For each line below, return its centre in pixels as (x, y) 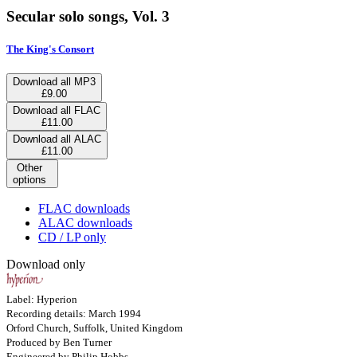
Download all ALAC (57, 139)
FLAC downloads (84, 208)
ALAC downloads (85, 222)
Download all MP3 (54, 81)
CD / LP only (72, 237)
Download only (46, 264)
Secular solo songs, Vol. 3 (88, 16)
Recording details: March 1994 (74, 313)
